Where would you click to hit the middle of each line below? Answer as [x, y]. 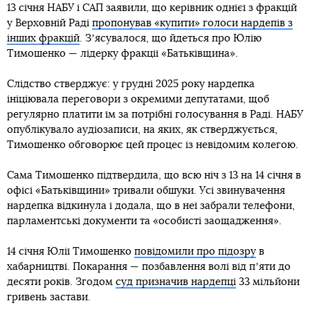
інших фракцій [43, 38]
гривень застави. [49, 297]
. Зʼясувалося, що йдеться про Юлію [171, 38]
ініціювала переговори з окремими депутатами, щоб [138, 99]
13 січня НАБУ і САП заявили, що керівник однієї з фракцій [152, 8]
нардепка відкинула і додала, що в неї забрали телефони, [151, 206]
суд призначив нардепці [176, 282]
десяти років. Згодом [61, 282]
